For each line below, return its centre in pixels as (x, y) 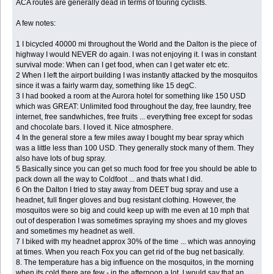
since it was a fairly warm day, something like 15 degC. (106, 85)
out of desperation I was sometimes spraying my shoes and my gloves (132, 220)
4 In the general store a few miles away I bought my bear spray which (130, 137)
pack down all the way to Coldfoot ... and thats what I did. (109, 179)
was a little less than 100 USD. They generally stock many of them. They (135, 148)
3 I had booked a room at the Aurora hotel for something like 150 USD (131, 96)
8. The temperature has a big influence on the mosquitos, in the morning (135, 262)
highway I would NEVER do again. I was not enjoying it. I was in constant (136, 54)
